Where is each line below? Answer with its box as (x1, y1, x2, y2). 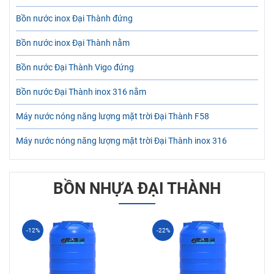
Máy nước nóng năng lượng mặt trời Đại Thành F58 (16, 111, 209, 122)
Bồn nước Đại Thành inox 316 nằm (16, 86, 146, 97)
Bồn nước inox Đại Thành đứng (16, 13, 133, 24)
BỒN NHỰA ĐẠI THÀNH (53, 179, 221, 198)
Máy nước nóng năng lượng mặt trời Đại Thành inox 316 (16, 135, 227, 146)
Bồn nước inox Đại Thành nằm (16, 37, 130, 48)
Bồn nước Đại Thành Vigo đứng (16, 62, 134, 73)
